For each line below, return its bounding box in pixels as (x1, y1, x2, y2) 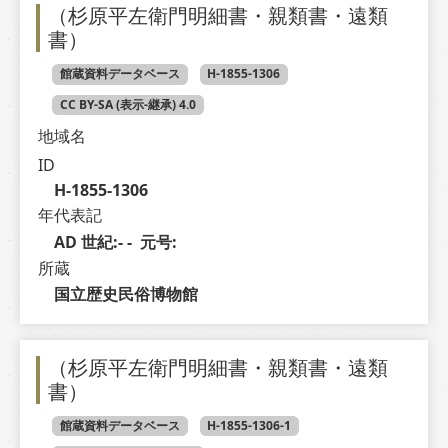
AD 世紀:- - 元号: (53, 230, 181, 253)
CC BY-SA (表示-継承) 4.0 (59, 95, 196, 113)
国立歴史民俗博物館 (53, 282, 198, 305)
